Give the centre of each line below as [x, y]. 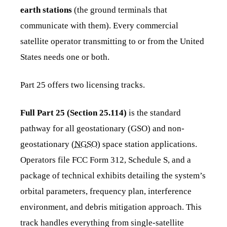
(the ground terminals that [120, 10]
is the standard [154, 112]
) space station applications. [147, 144]
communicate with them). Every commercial [99, 25]
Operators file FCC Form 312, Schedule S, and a [106, 160]
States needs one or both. [65, 57]
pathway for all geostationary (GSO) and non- [102, 128]
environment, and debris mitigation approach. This [111, 207]
